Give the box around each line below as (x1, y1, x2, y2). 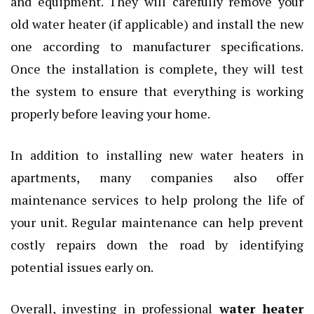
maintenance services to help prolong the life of (11, 191, 303, 208)
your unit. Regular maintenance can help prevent (11, 213, 303, 231)
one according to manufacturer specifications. (11, 37, 303, 55)
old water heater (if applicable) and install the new (11, 15, 303, 32)
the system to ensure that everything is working (11, 82, 303, 100)
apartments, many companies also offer (11, 168, 303, 186)
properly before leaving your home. (11, 104, 210, 122)
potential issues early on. (11, 258, 153, 275)
